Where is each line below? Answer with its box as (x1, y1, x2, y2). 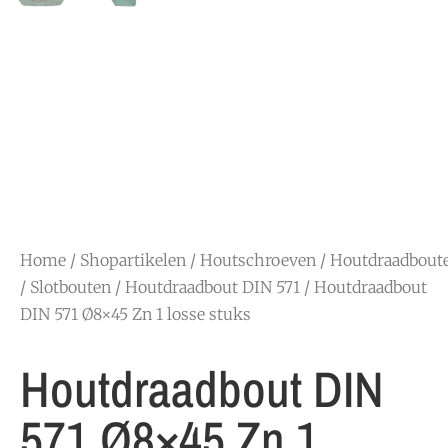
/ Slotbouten (20, 277, 111, 297)
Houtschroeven (200, 250, 316, 270)
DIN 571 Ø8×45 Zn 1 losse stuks (20, 304, 251, 324)
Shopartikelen (80, 250, 186, 270)
